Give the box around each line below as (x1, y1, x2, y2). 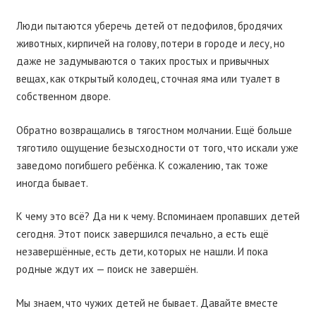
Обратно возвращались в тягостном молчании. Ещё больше (16, 123, 292, 137)
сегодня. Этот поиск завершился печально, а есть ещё (16, 227, 269, 241)
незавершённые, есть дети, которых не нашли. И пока (16, 245, 268, 259)
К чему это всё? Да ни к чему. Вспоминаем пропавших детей (16, 209, 300, 224)
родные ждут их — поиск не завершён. (16, 262, 198, 276)
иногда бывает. (16, 176, 88, 190)
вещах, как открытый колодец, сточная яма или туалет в (16, 72, 280, 86)
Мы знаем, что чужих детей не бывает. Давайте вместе (16, 296, 278, 310)
